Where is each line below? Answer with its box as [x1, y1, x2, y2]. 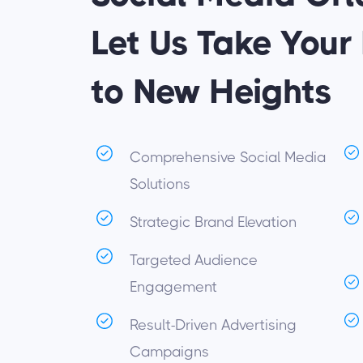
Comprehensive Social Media [129, 149, 326, 165]
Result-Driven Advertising [129, 317, 297, 333]
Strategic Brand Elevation [129, 214, 297, 230]
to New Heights [91, 72, 331, 111]
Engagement [129, 279, 217, 295]
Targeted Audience [129, 252, 258, 268]
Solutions [129, 176, 190, 192]
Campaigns [129, 344, 209, 360]
